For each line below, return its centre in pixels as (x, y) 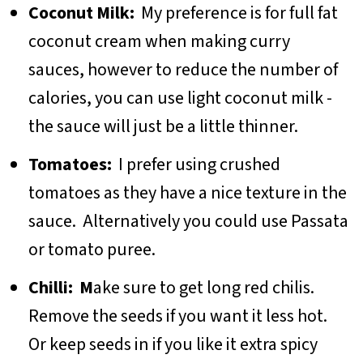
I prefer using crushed (199, 164)
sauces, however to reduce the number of (183, 69)
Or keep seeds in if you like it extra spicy (174, 344)
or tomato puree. (93, 249)
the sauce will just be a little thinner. (164, 126)
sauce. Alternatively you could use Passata (188, 221)
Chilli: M (60, 287)
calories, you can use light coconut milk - (180, 98)
